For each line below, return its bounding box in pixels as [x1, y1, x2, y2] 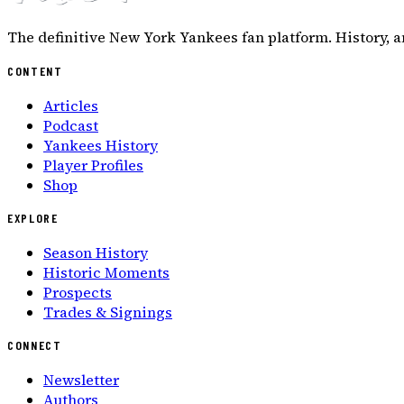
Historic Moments [43, 262, 170, 282]
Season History [43, 242, 148, 262]
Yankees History [43, 134, 158, 155]
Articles [43, 95, 98, 115]
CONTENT [7, 63, 63, 79]
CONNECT [7, 337, 62, 353]
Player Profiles [43, 154, 143, 175]
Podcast [43, 115, 98, 135]
